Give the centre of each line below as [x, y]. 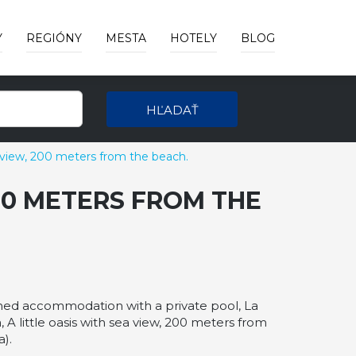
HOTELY [193, 38]
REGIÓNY [54, 38]
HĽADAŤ [172, 110]
